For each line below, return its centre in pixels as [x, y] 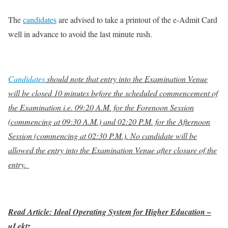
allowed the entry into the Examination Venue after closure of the [112, 150]
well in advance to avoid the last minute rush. [81, 34]
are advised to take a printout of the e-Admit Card [137, 19]
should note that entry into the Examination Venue [126, 78]
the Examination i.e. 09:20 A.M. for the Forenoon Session [101, 107]
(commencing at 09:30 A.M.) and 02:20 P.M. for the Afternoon [109, 121]
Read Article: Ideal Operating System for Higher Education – [110, 211]
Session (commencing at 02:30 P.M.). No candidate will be [103, 135]
